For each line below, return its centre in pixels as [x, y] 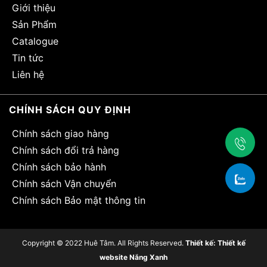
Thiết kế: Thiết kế [215, 243]
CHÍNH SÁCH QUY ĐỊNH [70, 109]
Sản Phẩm [34, 24]
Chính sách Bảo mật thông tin [79, 200]
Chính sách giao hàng [60, 133]
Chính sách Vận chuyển [64, 183]
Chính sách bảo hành [59, 167]
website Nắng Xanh [133, 257]
